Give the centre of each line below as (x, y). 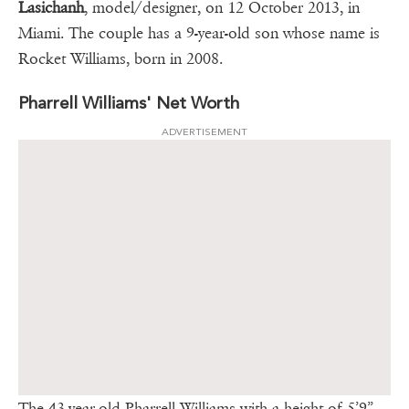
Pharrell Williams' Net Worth (131, 103)
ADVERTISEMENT (204, 132)
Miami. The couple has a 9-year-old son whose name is (199, 34)
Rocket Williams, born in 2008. (121, 59)
